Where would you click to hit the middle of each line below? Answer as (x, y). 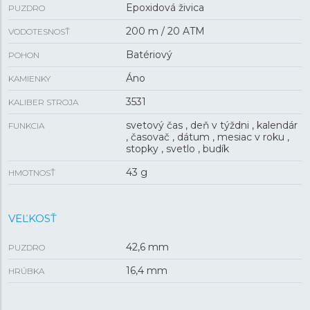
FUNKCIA (26, 126)
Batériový (149, 55)
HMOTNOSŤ (32, 173)
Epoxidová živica (165, 8)
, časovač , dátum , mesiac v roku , (207, 137)
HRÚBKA (26, 271)
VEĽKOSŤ (33, 218)
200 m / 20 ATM (165, 31)
